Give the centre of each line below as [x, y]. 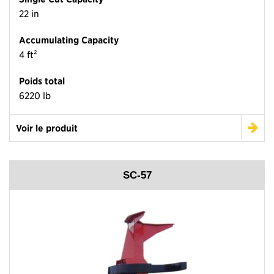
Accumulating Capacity [69, 40]
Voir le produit [47, 128]
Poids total [42, 81]
